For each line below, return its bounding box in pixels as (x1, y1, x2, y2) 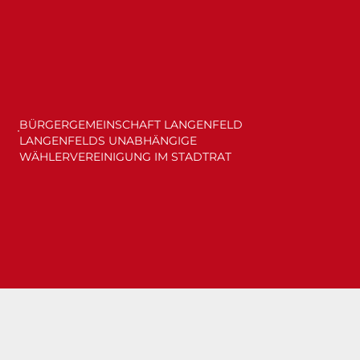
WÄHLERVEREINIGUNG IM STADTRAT (18, 149, 231, 164)
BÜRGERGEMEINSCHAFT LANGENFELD (18, 117, 243, 132)
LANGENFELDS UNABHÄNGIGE (18, 133, 197, 148)
